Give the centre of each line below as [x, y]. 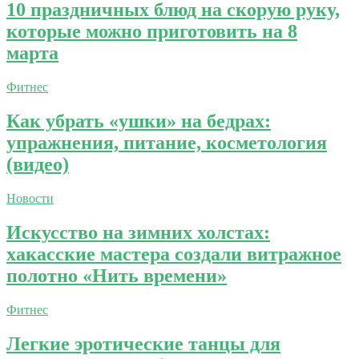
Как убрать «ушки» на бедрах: [139, 121]
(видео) [38, 165]
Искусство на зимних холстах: [138, 232]
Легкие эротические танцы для [143, 343]
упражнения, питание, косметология [167, 143]
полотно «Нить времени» [117, 275]
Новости [30, 198]
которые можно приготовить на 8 [152, 32]
